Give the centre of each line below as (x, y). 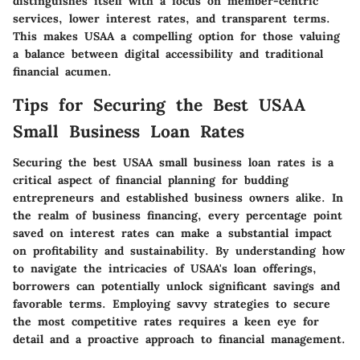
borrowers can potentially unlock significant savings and (176, 286)
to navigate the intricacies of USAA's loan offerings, (165, 268)
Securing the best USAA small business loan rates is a (173, 162)
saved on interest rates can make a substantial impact (172, 233)
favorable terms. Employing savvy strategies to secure (172, 303)
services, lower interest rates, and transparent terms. (172, 19)
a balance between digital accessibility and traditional (168, 54)
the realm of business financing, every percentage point (178, 215)
